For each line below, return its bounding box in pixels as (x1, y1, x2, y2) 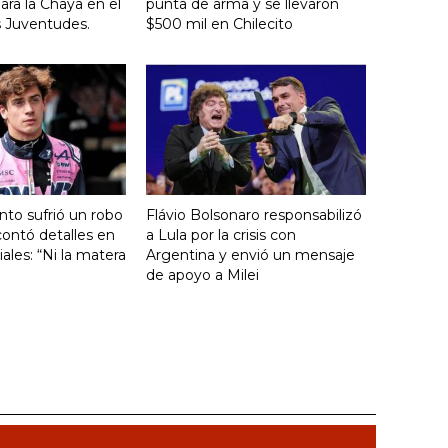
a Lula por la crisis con (146, 225, 296, 244)
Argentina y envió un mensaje (146, 245, 355, 264)
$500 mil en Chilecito (146, 14, 293, 33)
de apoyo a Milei (146, 265, 259, 284)
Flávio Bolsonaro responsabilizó (146, 205, 362, 224)
